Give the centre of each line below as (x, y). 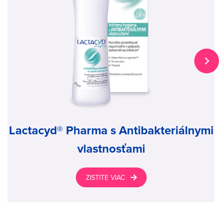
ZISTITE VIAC (105, 177)
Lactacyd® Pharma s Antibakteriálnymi (111, 130)
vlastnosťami (111, 148)
